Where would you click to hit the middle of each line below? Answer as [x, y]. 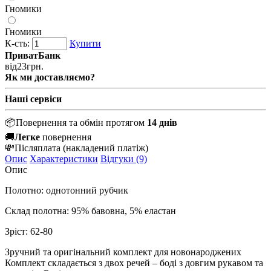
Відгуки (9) [124, 158]
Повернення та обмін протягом [81, 122]
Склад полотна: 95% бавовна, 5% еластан [90, 211]
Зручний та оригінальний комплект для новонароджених [123, 252]
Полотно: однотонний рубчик [67, 190]
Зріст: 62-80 [29, 231]
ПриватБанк [33, 55]
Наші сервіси [33, 99]
